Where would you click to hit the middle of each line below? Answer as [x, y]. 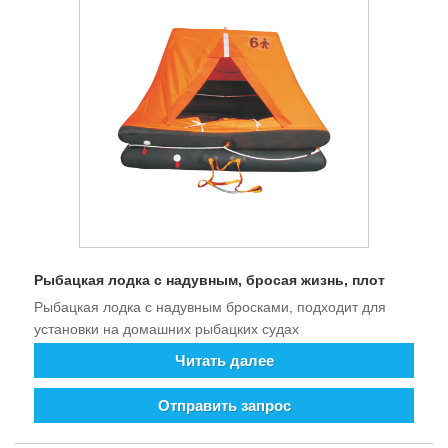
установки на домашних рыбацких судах [166, 328]
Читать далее [224, 361]
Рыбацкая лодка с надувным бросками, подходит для [210, 306]
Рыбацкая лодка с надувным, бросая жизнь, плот [209, 279]
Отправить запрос [224, 406]
